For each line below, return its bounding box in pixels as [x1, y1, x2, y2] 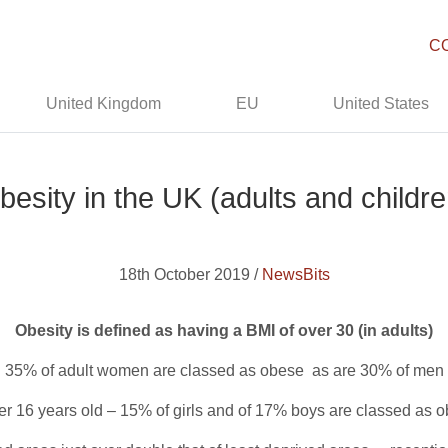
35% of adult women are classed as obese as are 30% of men [4, 362, 444, 379]
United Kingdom [46, 95, 162, 112]
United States [333, 95, 430, 112]
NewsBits [261, 266, 330, 283]
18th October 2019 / [118, 266, 262, 283]
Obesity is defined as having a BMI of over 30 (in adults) [15, 322, 433, 339]
